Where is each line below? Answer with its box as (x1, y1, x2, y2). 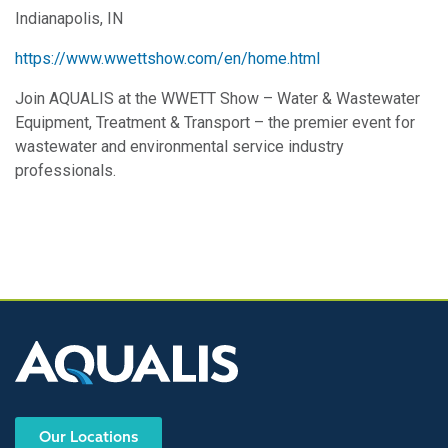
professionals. (15, 161, 116, 180)
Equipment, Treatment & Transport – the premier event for (15, 113, 415, 132)
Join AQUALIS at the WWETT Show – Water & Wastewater (15, 89, 420, 108)
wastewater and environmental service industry (15, 137, 344, 156)
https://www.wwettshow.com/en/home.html (15, 49, 320, 68)
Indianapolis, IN (15, 9, 123, 28)
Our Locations (39, 427, 139, 446)
